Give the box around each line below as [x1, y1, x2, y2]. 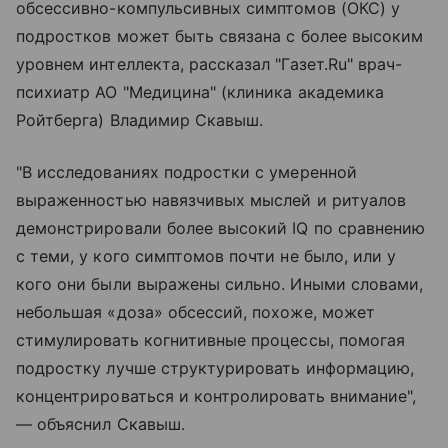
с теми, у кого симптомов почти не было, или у [16, 246, 397, 266]
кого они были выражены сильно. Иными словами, [16, 274, 424, 294]
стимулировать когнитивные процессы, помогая [16, 330, 406, 350]
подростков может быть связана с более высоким [16, 26, 424, 46]
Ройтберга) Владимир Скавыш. [16, 110, 264, 130]
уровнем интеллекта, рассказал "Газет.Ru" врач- [16, 54, 403, 74]
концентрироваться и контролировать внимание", [16, 386, 417, 406]
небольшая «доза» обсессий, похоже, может [16, 302, 375, 322]
